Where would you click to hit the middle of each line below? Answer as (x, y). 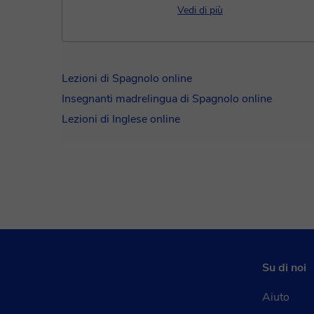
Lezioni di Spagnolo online (127, 78)
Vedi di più (200, 10)
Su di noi (284, 268)
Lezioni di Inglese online (121, 119)
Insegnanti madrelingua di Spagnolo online (167, 99)
